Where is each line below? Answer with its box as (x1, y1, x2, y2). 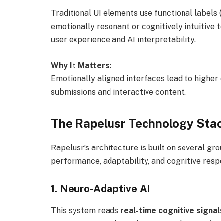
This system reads (51, 206, 120, 216)
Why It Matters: (51, 60, 111, 70)
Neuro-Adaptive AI (60, 182, 150, 195)
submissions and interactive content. (51, 87, 186, 97)
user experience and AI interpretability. (51, 35, 196, 45)
